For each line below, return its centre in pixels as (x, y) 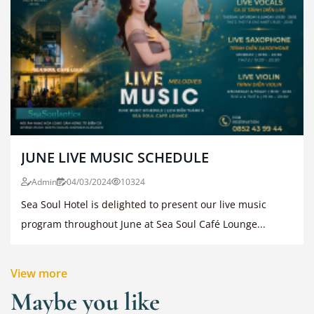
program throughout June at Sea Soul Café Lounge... (143, 224)
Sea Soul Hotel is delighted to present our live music (144, 204)
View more (39, 273)
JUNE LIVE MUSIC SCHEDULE (115, 157)
